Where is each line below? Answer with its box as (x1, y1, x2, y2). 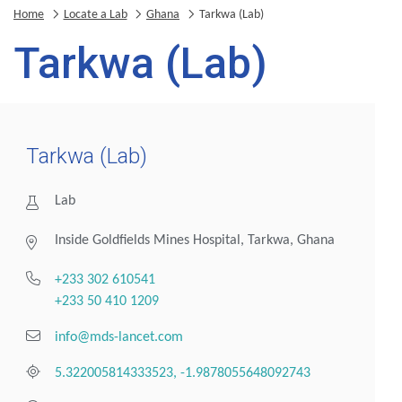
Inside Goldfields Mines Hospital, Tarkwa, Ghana (55, 232, 336, 248)
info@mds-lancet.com (55, 329, 184, 345)
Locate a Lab (63, 8, 127, 22)
